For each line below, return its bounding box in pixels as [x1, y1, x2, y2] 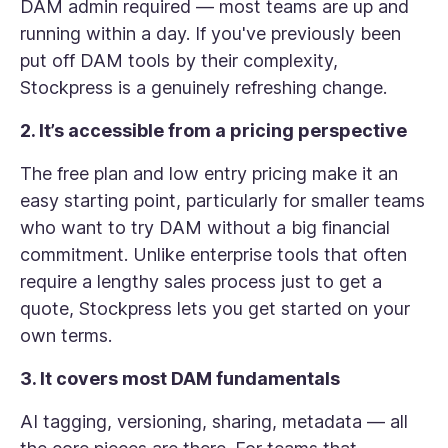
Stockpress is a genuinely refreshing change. [20, 77, 387, 98]
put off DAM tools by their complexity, [20, 50, 338, 71]
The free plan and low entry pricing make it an [20, 163, 398, 184]
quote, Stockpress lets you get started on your [20, 298, 410, 319]
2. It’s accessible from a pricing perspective [20, 120, 407, 141]
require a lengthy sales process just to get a [20, 271, 382, 292]
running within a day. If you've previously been [20, 23, 401, 44]
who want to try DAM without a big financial [20, 217, 390, 238]
